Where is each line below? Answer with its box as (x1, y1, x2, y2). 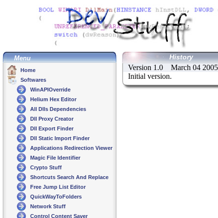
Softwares (19, 77, 46, 83)
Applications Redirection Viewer (29, 145, 112, 151)
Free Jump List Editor (29, 184, 86, 190)
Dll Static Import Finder (29, 135, 90, 141)
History (169, 53, 193, 61)
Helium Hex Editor (29, 96, 76, 102)
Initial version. (128, 72, 172, 80)
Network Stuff (29, 203, 66, 209)
